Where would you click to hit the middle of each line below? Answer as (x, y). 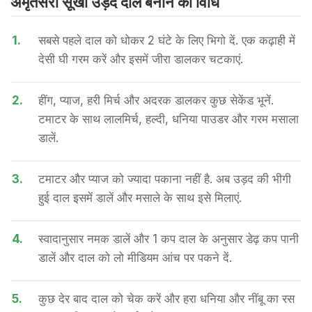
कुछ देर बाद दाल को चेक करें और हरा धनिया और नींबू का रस (166, 299)
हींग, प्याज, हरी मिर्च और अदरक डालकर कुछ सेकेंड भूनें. (156, 100)
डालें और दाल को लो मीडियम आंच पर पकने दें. (135, 258)
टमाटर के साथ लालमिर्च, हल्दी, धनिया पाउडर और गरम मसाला (169, 119)
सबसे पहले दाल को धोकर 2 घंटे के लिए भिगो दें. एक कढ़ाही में (167, 40)
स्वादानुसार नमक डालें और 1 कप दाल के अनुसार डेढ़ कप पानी (169, 239)
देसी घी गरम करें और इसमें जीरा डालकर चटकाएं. (141, 59)
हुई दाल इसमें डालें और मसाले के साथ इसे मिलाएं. (140, 198)
